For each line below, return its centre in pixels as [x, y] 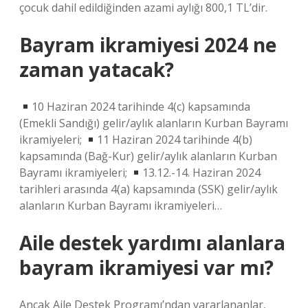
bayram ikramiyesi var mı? [146, 267]
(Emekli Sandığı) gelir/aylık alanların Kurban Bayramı [154, 123]
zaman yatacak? [97, 69]
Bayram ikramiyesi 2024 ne [148, 45]
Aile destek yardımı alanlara [152, 243]
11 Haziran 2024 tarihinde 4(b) [175, 140]
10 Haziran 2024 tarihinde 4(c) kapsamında [141, 107]
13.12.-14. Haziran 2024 [202, 173]
